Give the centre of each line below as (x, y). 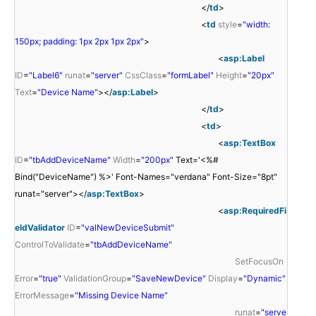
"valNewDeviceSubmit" (128, 227)
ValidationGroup (95, 278)
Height (229, 75)
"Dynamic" (265, 278)
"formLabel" (190, 75)
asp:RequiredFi (255, 210)
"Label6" (46, 75)
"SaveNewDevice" (169, 278)
